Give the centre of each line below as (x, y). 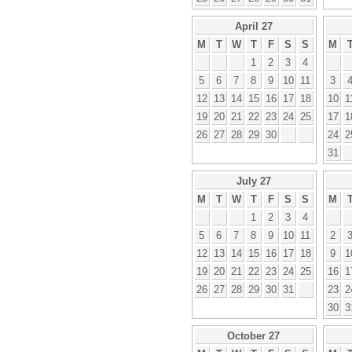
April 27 (253, 26)
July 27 (253, 181)
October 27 (253, 335)
